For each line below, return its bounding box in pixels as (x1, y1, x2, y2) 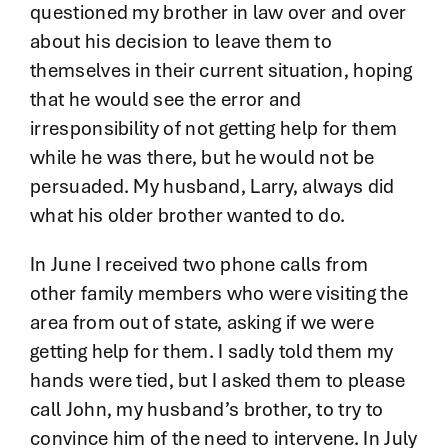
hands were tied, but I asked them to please (29, 367, 406, 394)
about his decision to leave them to (29, 28, 333, 55)
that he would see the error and (29, 86, 302, 113)
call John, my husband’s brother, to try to (29, 396, 384, 423)
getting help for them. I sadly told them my (29, 338, 394, 365)
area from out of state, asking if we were (29, 309, 374, 336)
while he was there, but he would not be (29, 144, 375, 171)
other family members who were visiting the (29, 280, 409, 307)
